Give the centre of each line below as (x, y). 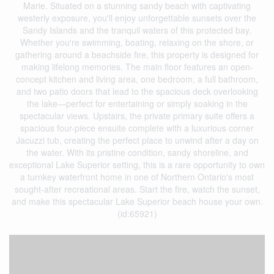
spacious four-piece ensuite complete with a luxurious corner (137, 128)
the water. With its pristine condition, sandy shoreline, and (137, 152)
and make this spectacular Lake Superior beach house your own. (137, 201)
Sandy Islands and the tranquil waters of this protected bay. (137, 30)
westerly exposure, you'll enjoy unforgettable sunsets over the (137, 18)
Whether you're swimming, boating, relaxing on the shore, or (137, 42)
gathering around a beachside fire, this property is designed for (137, 54)
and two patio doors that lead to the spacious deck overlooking (137, 91)
